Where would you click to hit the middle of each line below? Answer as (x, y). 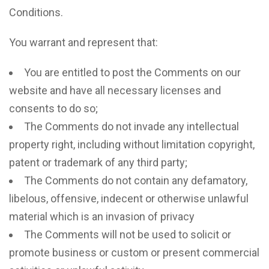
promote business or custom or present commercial (134, 252)
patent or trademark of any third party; (98, 162)
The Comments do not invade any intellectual (131, 126)
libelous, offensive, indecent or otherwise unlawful (129, 198)
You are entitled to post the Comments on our (132, 72)
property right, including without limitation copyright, (132, 144)
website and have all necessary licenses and (115, 90)
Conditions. (36, 12)
